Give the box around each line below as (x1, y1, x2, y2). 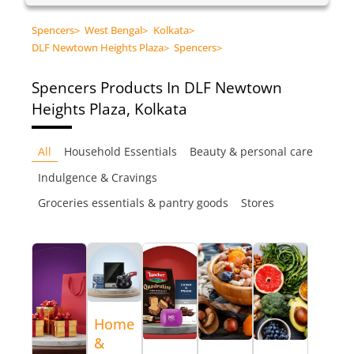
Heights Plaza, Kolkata (32, 98, 187, 120)
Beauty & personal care (190, 144, 313, 160)
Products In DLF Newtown (100, 77, 282, 99)
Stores (241, 194, 274, 210)
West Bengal (85, 22, 143, 37)
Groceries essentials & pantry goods (38, 194, 228, 210)
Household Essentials (64, 144, 177, 160)
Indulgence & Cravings (38, 169, 157, 185)
